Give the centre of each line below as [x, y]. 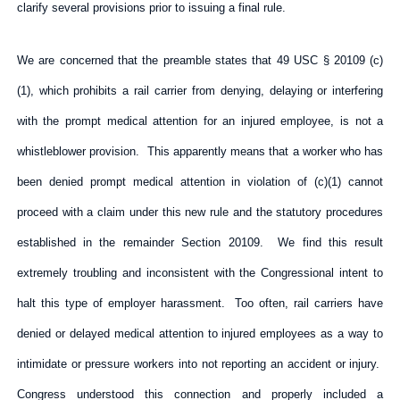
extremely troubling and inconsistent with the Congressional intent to [200, 272]
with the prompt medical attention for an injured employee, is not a [200, 121]
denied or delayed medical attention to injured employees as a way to [200, 333]
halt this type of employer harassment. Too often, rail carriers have [200, 303]
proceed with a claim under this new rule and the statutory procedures [200, 212]
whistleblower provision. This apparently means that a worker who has [200, 151]
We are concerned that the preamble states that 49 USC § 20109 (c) [200, 60]
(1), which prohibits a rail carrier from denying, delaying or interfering [200, 90]
